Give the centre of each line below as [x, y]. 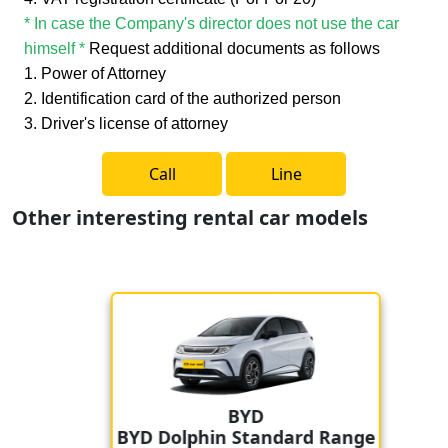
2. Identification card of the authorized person [182, 98]
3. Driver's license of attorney [126, 123]
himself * [56, 48]
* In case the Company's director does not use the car [211, 23]
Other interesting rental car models [190, 217]
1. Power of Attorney [95, 73]
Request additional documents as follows [234, 48]
